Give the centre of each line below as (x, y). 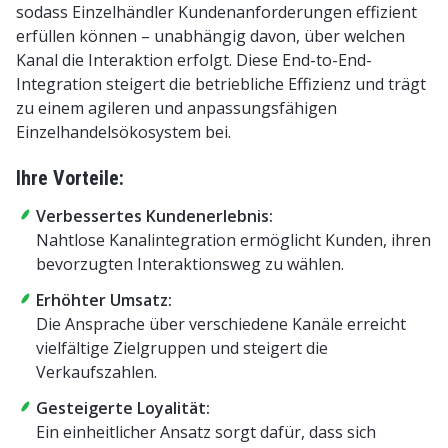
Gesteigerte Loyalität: (123, 407)
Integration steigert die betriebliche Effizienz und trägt (221, 83)
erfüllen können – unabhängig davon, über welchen (210, 35)
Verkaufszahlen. (96, 371)
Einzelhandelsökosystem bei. (123, 131)
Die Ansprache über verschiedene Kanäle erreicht (221, 323)
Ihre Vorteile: (70, 177)
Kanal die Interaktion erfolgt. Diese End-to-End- (194, 59)
